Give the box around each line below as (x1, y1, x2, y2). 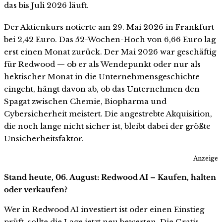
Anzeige (193, 155, 218, 163)
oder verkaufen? (4, 185, 67, 195)
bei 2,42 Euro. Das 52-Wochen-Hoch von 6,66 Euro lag (4, 34, 216, 44)
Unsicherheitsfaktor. (4, 133, 84, 143)
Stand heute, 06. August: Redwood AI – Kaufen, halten (4, 172, 216, 182)
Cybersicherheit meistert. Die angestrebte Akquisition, (4, 109, 212, 118)
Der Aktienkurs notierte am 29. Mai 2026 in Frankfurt (4, 22, 214, 32)
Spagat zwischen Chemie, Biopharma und (4, 96, 166, 106)
